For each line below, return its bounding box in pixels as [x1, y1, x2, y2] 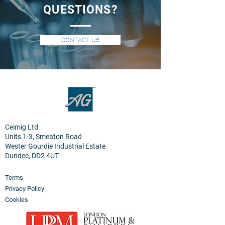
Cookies [5, 195, 28, 203]
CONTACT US [61, 36, 100, 44]
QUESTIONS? [43, 3, 118, 17]
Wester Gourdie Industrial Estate [5, 142, 107, 150]
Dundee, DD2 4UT [5, 151, 59, 160]
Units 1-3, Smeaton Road [5, 132, 82, 141]
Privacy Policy [5, 184, 44, 192]
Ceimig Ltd [5, 123, 38, 131]
